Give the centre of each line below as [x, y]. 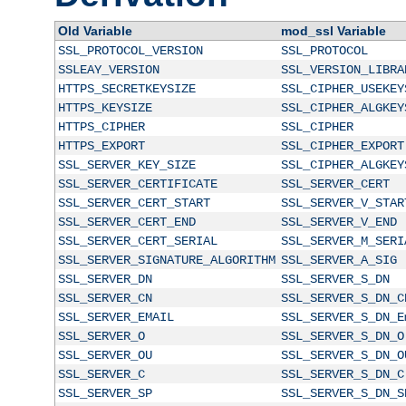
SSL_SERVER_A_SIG [338, 260]
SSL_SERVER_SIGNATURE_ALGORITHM [166, 260]
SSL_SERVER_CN [105, 298]
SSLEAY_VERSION [108, 69]
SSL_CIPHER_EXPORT [342, 145]
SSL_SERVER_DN [105, 279]
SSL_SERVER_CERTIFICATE [137, 184]
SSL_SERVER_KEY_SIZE [126, 164]
